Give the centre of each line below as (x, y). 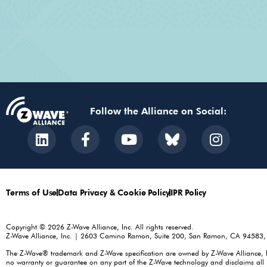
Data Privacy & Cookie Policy (114, 192)
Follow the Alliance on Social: (158, 111)
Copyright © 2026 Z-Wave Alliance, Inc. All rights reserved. (100, 226)
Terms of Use (32, 192)
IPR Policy (189, 192)
